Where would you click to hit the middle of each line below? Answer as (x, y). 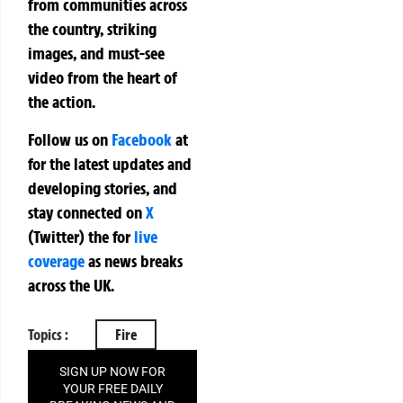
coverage (56, 260)
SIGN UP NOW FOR (113, 371)
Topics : (48, 334)
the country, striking (92, 29)
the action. (62, 102)
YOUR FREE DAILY (112, 388)
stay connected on (87, 212)
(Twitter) (58, 236)
